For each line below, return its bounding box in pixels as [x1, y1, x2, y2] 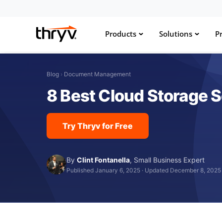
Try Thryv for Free [62, 120, 133, 131]
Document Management [64, 70, 131, 78]
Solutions [159, 29, 192, 39]
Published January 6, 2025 [66, 166, 141, 174]
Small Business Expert [134, 155, 205, 164]
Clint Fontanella [77, 155, 130, 164]
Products [105, 29, 136, 39]
